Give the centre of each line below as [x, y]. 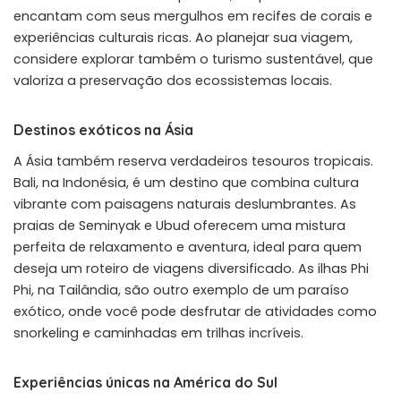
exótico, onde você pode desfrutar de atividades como [195, 311]
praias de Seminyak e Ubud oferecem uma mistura [179, 225]
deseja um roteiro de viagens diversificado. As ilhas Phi [191, 268]
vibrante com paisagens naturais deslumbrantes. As [185, 204]
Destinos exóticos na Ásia [103, 129]
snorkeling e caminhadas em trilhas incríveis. [158, 333]
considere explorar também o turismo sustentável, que [193, 59]
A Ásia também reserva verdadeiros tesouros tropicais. [193, 161]
